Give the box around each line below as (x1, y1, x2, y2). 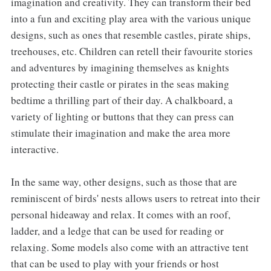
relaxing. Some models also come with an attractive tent (10, 240, 249, 254)
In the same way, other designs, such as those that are (10, 174, 237, 189)
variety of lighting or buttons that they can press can (10, 109, 234, 123)
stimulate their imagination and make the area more (10, 125, 230, 140)
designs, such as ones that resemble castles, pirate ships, (10, 27, 250, 42)
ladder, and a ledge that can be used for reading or (10, 223, 224, 238)
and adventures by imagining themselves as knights (10, 60, 229, 74)
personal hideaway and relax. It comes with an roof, (10, 207, 230, 221)
